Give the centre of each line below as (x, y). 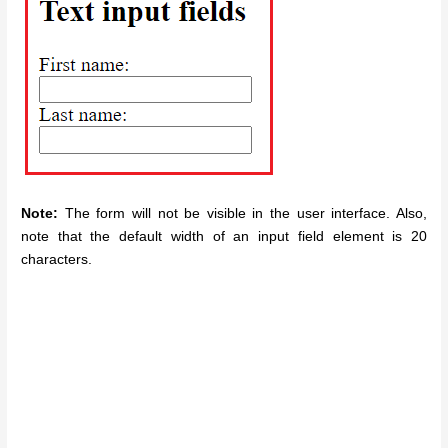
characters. (57, 260)
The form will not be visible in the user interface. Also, (242, 214)
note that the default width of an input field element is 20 (224, 237)
